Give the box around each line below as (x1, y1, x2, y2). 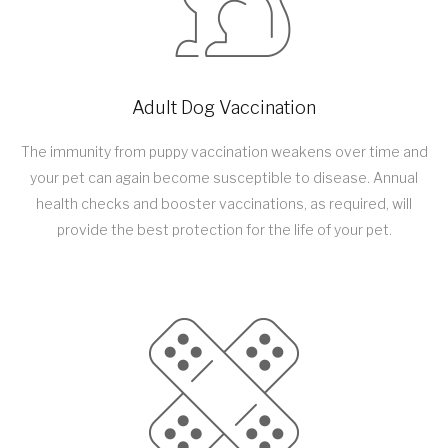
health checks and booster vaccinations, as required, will (36, 195, 412, 213)
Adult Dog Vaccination (132, 97, 316, 119)
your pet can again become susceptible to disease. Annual (30, 169, 418, 187)
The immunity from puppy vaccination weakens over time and (20, 143, 428, 161)
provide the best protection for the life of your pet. (56, 221, 392, 239)
